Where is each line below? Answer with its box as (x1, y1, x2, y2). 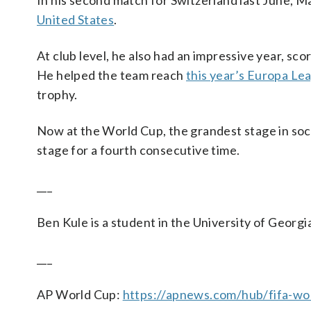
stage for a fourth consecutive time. (37, 142, 240, 158)
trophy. (37, 87, 78, 102)
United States (37, 12, 115, 27)
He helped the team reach (37, 67, 186, 83)
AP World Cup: (37, 287, 123, 302)
